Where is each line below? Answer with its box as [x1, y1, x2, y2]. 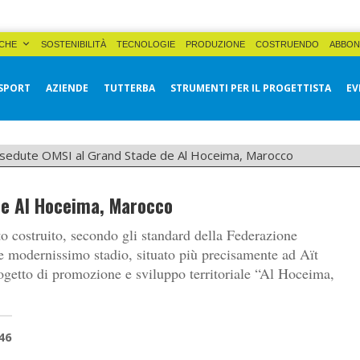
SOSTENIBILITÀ [41, 39, 106, 49]
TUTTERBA [104, 81, 155, 95]
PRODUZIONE [186, 39, 245, 49]
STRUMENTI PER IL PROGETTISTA [170, 81, 331, 95]
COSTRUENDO [256, 39, 319, 49]
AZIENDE [46, 81, 88, 95]
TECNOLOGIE [117, 39, 175, 49]
